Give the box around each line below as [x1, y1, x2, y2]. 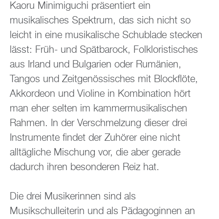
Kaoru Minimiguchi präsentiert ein [10, 1, 151, 11]
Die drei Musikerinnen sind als [10, 192, 136, 202]
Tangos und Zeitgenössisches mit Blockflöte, [10, 74, 198, 85]
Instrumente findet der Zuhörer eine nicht [10, 133, 180, 143]
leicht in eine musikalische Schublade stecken [10, 30, 202, 41]
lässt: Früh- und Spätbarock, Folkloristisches [10, 45, 198, 55]
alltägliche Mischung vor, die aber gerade [10, 148, 180, 158]
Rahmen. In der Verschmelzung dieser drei [10, 118, 187, 129]
